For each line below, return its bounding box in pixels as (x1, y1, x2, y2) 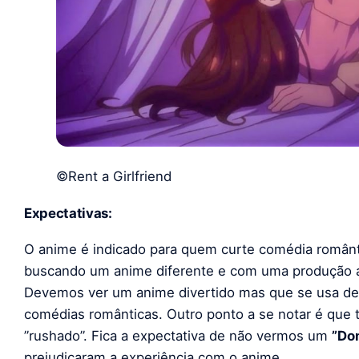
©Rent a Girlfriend (56, 168, 171, 185)
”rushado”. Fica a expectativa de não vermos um (24, 328, 332, 345)
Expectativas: (24, 204, 112, 221)
